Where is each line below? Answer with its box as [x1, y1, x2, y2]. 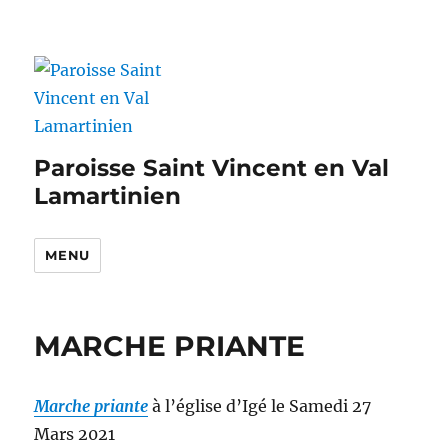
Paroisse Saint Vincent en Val [34, 154, 390, 182]
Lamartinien [34, 182, 182, 210]
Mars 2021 [34, 424, 116, 444]
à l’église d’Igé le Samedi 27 [152, 396, 372, 416]
